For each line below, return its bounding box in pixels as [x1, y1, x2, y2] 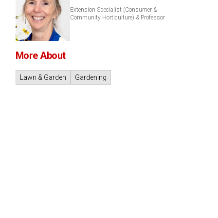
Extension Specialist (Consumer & [70, 6, 157, 13]
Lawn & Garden [19, 73, 66, 81]
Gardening [74, 73, 107, 81]
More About [15, 50, 66, 61]
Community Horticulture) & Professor [70, 14, 165, 21]
